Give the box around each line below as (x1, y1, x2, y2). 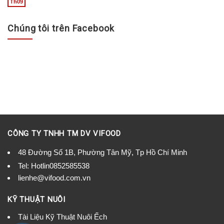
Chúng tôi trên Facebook (7, 23, 114, 34)
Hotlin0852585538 (31, 161, 89, 170)
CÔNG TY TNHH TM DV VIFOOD (7, 129, 121, 138)
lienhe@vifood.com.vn (18, 173, 90, 182)
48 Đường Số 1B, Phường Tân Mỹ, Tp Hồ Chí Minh (18, 148, 187, 156)
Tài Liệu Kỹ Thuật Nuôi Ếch (18, 212, 107, 221)
